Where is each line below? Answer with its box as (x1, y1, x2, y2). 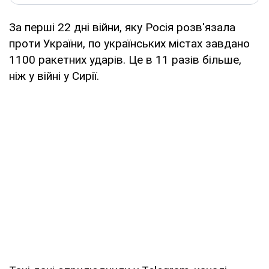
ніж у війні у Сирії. (9, 68, 99, 83)
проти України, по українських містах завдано (9, 36, 250, 50)
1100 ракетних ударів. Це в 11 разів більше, (9, 52, 241, 67)
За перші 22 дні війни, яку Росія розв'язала (9, 20, 235, 34)
